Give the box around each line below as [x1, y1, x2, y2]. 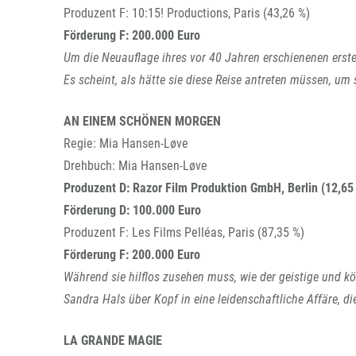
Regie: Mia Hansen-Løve [64, 136, 188, 151]
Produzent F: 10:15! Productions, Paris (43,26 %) [64, 6, 310, 21]
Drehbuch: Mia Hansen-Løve [64, 158, 207, 173]
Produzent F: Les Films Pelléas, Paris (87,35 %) [64, 225, 304, 240]
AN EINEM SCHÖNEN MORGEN [64, 114, 221, 129]
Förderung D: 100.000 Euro [64, 203, 201, 218]
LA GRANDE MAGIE [64, 333, 162, 348]
